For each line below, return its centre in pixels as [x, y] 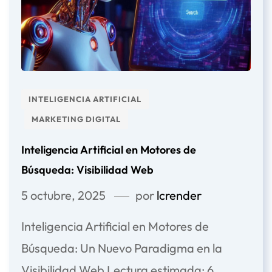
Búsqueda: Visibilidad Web [87, 169]
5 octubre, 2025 [63, 195]
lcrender [179, 195]
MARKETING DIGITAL [76, 119]
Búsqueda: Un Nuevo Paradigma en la [122, 248]
